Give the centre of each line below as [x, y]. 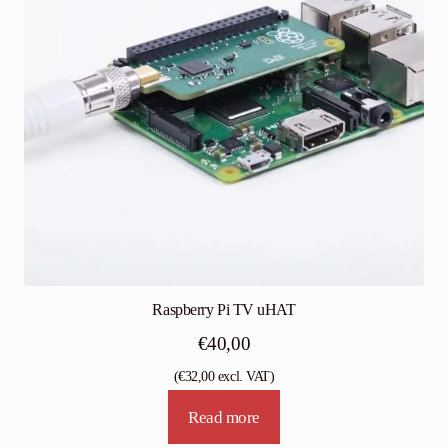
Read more [224, 417]
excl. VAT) [244, 376]
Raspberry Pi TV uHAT [224, 310]
